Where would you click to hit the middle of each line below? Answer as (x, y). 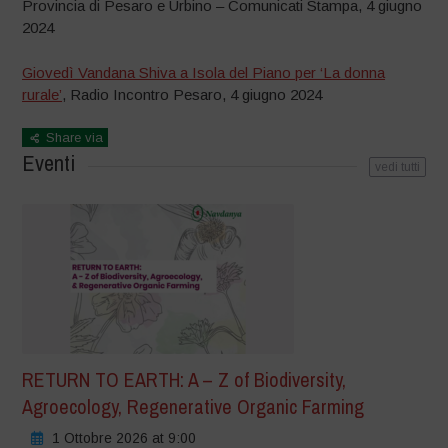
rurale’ (42, 94)
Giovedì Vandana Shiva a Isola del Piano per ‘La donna (204, 72)
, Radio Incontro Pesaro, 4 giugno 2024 (192, 94)
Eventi (49, 163)
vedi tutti (397, 167)
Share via (73, 138)
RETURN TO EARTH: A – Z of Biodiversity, (184, 380)
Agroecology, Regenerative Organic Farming (193, 407)
